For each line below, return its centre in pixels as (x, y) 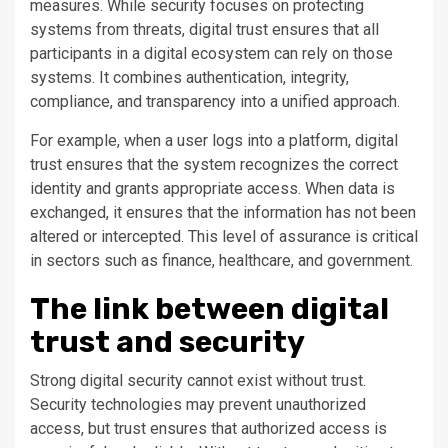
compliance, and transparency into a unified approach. (215, 102)
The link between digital (209, 309)
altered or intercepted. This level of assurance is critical (224, 237)
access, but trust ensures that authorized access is (208, 429)
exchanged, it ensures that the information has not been (223, 213)
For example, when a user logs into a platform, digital (214, 141)
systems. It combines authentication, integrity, (189, 78)
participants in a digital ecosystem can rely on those (211, 54)
